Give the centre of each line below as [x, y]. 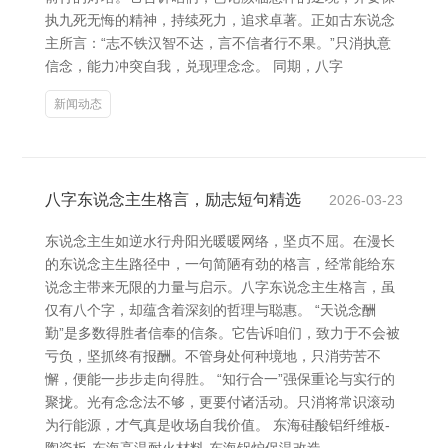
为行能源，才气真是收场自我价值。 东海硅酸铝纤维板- [217, 425]
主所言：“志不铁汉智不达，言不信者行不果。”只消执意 [218, 43]
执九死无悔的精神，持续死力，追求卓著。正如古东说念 [220, 20]
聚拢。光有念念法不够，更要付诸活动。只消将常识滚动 [220, 402]
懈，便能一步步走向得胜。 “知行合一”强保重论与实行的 [220, 379]
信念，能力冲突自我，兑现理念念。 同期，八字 [194, 66]
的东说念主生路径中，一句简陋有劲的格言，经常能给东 [220, 264]
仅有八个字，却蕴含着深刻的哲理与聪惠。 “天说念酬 [210, 310]
